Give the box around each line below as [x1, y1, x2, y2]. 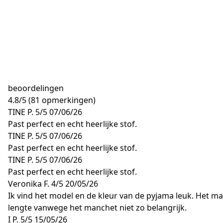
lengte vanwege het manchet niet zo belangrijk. [8, 202, 187, 213]
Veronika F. [8, 178, 49, 189]
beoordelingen [8, 83, 64, 94]
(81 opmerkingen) [28, 95, 96, 106]
